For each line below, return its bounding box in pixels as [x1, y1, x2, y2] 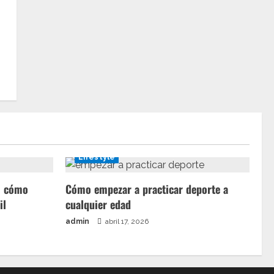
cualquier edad [65, 196, 131, 212]
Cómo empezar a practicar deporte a [65, 181, 228, 197]
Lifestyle [78, 153, 115, 161]
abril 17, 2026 [103, 217, 149, 226]
